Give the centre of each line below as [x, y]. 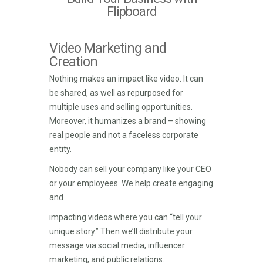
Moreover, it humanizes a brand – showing [128, 121]
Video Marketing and [108, 48]
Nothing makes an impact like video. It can [126, 79]
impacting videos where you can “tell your [126, 217]
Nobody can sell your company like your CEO [130, 169]
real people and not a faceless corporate [124, 135]
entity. [60, 149]
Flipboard [131, 11]
